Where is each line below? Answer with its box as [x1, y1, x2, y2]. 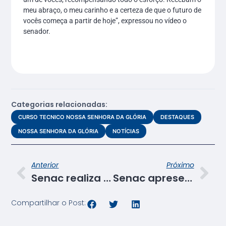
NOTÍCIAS [112, 128, 140, 135]
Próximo [166, 160, 194, 171]
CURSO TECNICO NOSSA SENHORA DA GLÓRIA [18, 114, 147, 121]
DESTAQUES [160, 114, 195, 121]
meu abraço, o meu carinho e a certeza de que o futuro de [23, 6, 202, 14]
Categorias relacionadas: [11, 99, 108, 110]
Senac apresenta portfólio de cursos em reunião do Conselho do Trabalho [184, 171, 192, 186]
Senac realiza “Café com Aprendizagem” [103, 171, 111, 186]
